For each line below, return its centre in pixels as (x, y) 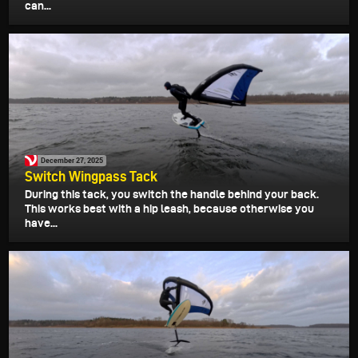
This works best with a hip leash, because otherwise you (169, 208)
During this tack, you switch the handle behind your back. (172, 194)
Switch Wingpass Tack (91, 176)
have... (41, 223)
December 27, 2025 (72, 161)
